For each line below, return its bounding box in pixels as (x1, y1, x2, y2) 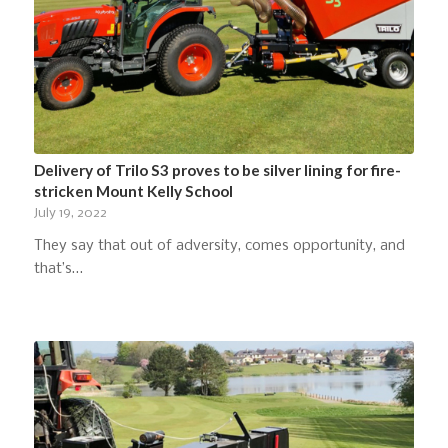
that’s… (33, 261, 83, 278)
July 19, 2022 (33, 206, 107, 222)
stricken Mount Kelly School (33, 182, 233, 201)
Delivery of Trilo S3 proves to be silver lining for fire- (33, 161, 401, 180)
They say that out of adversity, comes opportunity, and (33, 238, 405, 255)
